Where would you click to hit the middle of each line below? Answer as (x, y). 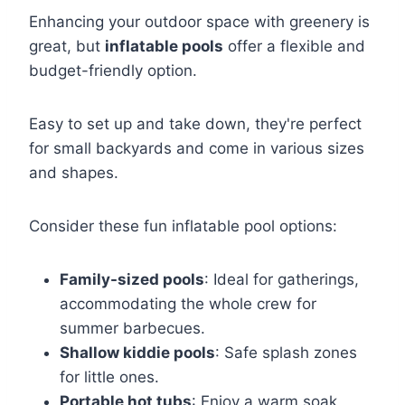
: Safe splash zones (286, 353)
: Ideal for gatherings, (282, 280)
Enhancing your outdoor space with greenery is (199, 22)
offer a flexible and (294, 47)
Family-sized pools (132, 280)
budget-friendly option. (113, 71)
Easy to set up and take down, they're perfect (195, 124)
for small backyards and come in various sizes (197, 149)
